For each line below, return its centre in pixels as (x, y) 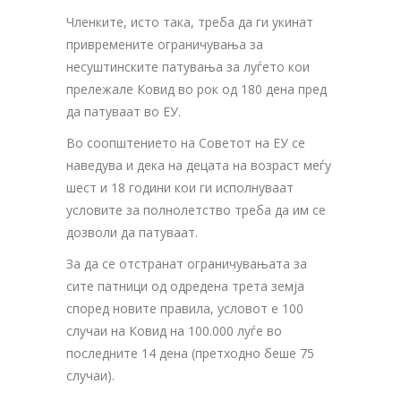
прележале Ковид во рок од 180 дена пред (196, 89)
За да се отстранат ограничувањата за (187, 264)
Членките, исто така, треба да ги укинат (190, 22)
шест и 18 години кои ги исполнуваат (180, 188)
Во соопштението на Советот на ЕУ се (186, 143)
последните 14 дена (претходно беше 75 (190, 353)
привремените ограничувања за (165, 44)
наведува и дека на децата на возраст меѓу (199, 165)
